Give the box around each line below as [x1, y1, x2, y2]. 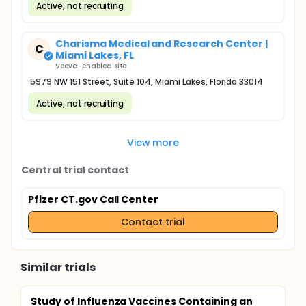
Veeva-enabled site [55, 61, 127, 71]
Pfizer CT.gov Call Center [28, 193, 159, 206]
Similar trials [20, 260, 96, 275]
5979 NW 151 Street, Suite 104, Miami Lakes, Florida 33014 [30, 76, 263, 87]
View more [126, 135, 180, 150]
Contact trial [121, 214, 185, 229]
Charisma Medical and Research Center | [55, 37, 268, 51]
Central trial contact [21, 163, 130, 177]
